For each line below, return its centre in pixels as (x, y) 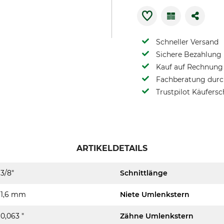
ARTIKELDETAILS (112, 148)
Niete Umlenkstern (155, 194)
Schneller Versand (187, 42)
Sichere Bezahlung (189, 54)
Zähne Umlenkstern (157, 216)
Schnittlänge (144, 173)
